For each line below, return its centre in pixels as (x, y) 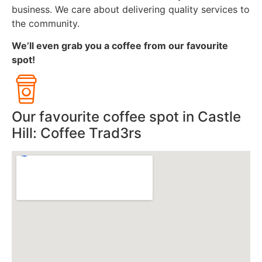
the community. (47, 23)
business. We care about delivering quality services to (131, 9)
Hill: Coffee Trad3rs (77, 133)
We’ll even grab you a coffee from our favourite (120, 46)
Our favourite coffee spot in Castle (126, 117)
